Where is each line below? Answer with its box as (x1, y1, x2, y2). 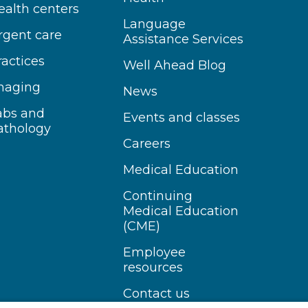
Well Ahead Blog (123, 58, 227, 73)
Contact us (123, 286, 190, 301)
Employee (123, 245, 186, 260)
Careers (123, 136, 171, 151)
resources (123, 260, 184, 275)
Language (123, 16, 186, 32)
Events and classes (123, 110, 241, 125)
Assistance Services (123, 32, 244, 47)
